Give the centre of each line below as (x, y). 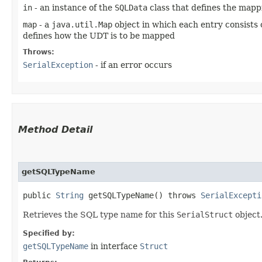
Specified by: (49, 233)
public (39, 195)
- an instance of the (73, 7)
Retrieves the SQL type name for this (100, 214)
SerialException (58, 65)
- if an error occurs (132, 65)
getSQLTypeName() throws (142, 195)
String (70, 195)
